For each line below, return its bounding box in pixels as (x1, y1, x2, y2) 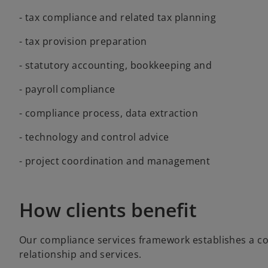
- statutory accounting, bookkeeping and (19, 59, 212, 72)
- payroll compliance (19, 83, 115, 96)
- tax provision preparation (19, 35, 147, 48)
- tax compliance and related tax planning (19, 11, 217, 24)
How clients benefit (19, 197, 197, 223)
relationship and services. (19, 248, 142, 261)
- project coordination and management (19, 154, 211, 167)
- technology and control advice (19, 130, 169, 144)
